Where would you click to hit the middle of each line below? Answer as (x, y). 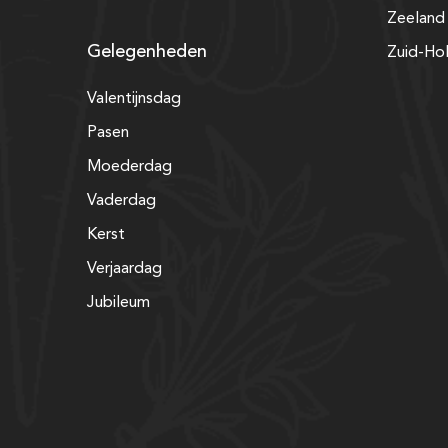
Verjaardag (124, 268)
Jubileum (118, 302)
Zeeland (416, 18)
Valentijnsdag (134, 98)
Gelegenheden (147, 51)
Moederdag (129, 166)
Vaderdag (121, 200)
